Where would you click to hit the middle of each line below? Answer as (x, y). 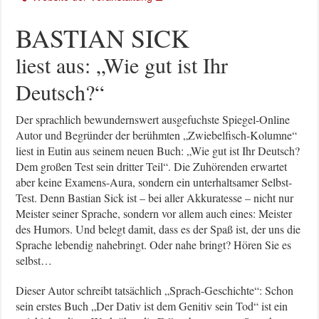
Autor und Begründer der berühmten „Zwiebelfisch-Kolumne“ (157, 135)
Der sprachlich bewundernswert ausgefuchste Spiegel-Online (153, 120)
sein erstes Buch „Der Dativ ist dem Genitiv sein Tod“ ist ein (152, 306)
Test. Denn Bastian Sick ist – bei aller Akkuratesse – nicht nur (155, 198)
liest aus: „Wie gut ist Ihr (122, 65)
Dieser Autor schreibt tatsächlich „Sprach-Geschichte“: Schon (155, 291)
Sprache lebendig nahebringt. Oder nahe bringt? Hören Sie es (154, 245)
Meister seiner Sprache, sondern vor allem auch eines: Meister (154, 214)
